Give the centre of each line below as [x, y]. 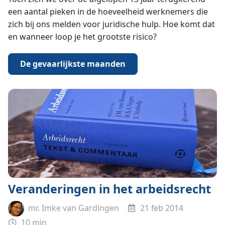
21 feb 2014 [161, 208]
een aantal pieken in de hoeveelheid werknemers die [108, 12]
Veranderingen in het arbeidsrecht [109, 189]
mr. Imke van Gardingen [72, 208]
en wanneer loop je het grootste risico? [82, 37]
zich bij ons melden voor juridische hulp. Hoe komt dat [111, 24]
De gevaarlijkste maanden [73, 64]
